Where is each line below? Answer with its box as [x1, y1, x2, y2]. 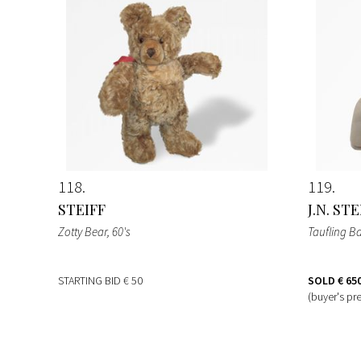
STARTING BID [58, 272, 123, 288]
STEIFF [58, 199, 106, 219]
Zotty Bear [58, 223, 107, 239]
